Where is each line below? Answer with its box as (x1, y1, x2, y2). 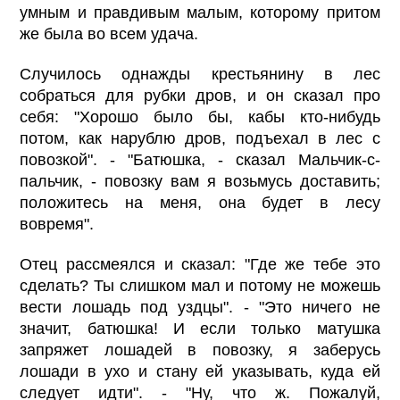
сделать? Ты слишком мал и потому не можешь (20, 277, 380, 296)
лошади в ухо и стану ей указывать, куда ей (20, 362, 380, 381)
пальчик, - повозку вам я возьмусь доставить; (20, 172, 380, 191)
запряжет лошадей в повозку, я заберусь (20, 341, 380, 360)
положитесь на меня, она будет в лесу (20, 194, 380, 212)
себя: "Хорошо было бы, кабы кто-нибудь (20, 108, 380, 127)
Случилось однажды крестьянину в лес (20, 65, 380, 84)
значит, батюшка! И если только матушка (20, 320, 380, 338)
